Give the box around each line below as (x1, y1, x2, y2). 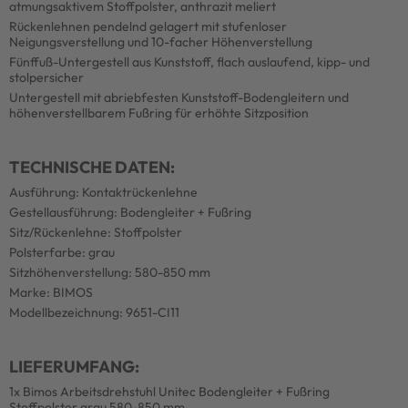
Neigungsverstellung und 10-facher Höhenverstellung (9, 33, 312, 50)
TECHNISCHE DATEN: (9, 156, 175, 178)
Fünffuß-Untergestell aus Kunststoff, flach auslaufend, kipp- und (9, 53, 370, 70)
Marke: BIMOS (9, 283, 93, 301)
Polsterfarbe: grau (9, 243, 115, 260)
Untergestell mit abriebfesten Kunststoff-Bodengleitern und (9, 88, 349, 106)
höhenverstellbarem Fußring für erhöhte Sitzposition (9, 104, 309, 121)
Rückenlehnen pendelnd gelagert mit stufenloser (9, 17, 287, 35)
